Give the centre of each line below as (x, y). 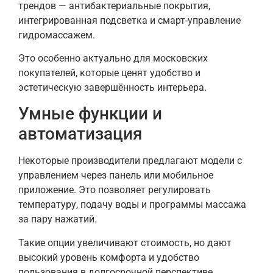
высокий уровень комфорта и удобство (109, 257)
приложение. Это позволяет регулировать (115, 190)
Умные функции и (90, 114)
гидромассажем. (57, 35)
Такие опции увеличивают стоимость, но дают (125, 243)
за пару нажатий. (58, 219)
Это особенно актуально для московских (113, 58)
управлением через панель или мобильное (116, 175)
